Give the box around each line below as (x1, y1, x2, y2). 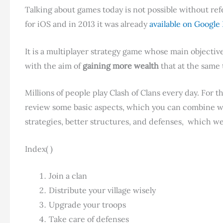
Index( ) (25, 143, 53, 154)
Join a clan (49, 171, 87, 181)
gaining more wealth (83, 60, 159, 71)
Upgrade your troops (49, 200, 126, 210)
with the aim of (25, 60, 83, 71)
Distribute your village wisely (49, 185, 156, 196)
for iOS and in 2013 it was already (25, 18, 149, 29)
